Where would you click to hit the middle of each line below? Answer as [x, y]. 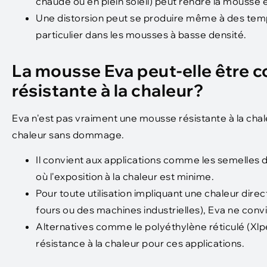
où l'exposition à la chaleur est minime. [125, 177]
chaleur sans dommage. [68, 134]
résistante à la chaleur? [108, 90]
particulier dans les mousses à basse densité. [141, 34]
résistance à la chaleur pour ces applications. [140, 243]
